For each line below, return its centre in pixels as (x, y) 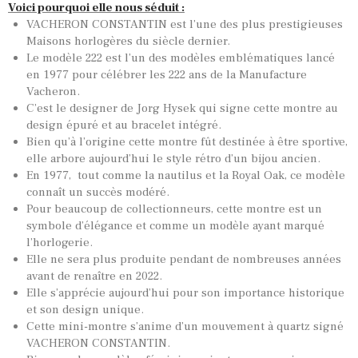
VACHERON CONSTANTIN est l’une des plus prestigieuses (184, 24)
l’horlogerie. (59, 242)
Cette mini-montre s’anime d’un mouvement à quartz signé (185, 326)
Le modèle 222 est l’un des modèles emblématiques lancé (180, 58)
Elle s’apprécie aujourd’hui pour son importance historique (187, 292)
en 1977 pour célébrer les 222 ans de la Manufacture (166, 74)
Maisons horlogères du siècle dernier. (128, 41)
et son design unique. (85, 309)
